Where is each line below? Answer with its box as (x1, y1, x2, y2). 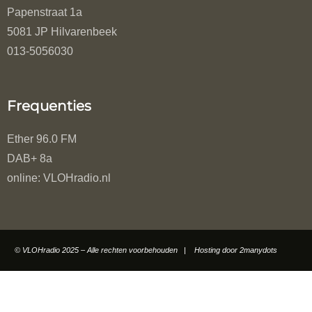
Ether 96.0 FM (7, 133, 77, 146)
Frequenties (7, 97, 91, 115)
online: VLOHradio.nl (7, 172, 111, 185)
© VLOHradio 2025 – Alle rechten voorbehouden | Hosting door (14, 246, 240, 255)
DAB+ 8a (7, 153, 52, 165)
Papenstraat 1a (7, 6, 82, 19)
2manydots (239, 246, 277, 255)
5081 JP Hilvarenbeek (7, 26, 117, 38)
